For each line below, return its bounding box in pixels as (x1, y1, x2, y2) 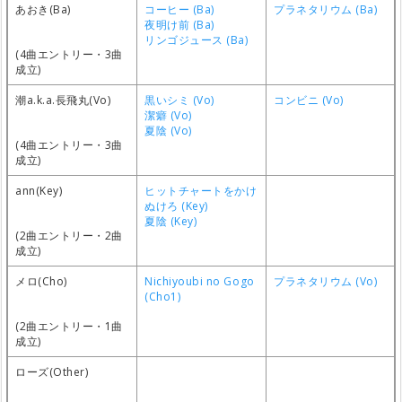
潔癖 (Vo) (144, 108, 192, 123)
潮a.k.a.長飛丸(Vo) (15, 92, 111, 108)
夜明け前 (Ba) (144, 17, 214, 32)
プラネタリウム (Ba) (274, 2, 378, 17)
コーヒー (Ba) (144, 2, 214, 17)
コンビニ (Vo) (274, 92, 344, 108)
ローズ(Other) (15, 364, 89, 380)
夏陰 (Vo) (144, 123, 192, 138)
